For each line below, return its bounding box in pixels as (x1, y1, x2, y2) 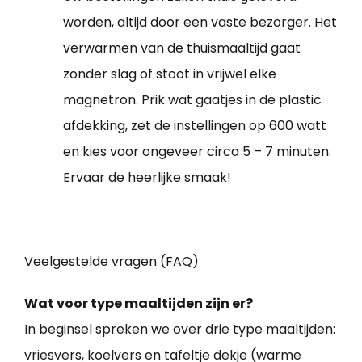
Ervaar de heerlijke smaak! (63, 167, 231, 187)
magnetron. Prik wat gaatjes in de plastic (63, 90, 322, 109)
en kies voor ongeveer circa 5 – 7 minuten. (63, 141, 331, 161)
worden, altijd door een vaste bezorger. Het (63, 12, 337, 32)
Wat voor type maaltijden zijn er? (24, 293, 253, 313)
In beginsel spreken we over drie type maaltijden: (24, 319, 335, 339)
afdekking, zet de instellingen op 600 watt (63, 116, 326, 135)
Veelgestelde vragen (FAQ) (24, 251, 199, 271)
